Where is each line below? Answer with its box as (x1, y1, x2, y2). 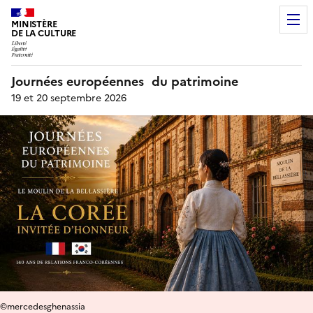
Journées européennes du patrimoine (11, 71, 238, 91)
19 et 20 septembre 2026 (11, 90, 126, 105)
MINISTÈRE (11, 17, 57, 31)
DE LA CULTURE (11, 27, 77, 40)
